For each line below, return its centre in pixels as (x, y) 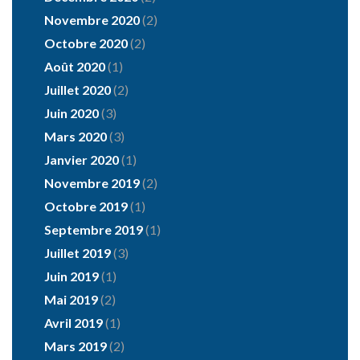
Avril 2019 (74, 323)
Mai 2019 (71, 300)
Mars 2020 (76, 137)
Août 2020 (75, 67)
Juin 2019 (72, 276)
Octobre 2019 (86, 207)
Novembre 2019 (92, 183)
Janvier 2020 (82, 160)
